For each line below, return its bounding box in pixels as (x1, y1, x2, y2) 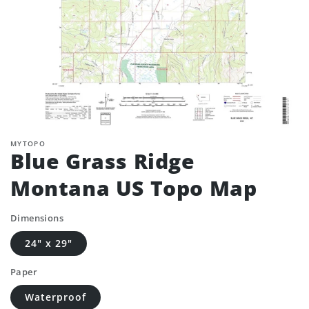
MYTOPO (10, 139, 46, 148)
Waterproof (25, 290, 86, 303)
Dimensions (10, 212, 63, 224)
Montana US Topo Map (10, 174, 257, 202)
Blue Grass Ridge (10, 147, 195, 175)
